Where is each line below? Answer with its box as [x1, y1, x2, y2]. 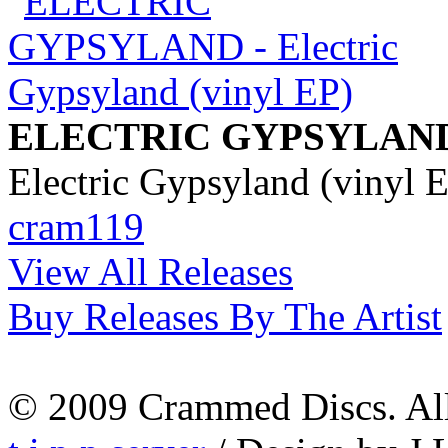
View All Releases [8, 249, 293, 293]
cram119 [8, 204, 144, 248]
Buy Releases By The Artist [8, 294, 442, 338]
